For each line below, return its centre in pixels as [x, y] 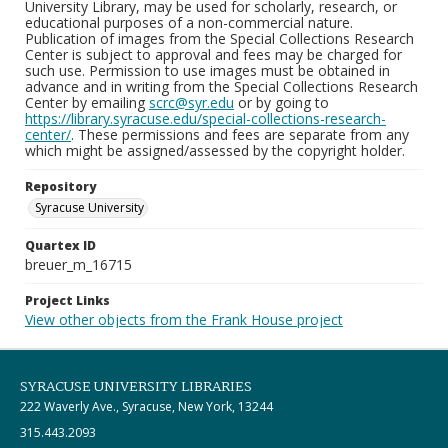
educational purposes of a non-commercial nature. [189, 22]
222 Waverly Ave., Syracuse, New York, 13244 [146, 406]
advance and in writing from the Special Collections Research [221, 86]
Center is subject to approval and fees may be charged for [213, 54]
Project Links [67, 300]
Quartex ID [60, 245]
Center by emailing [87, 102]
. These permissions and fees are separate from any [240, 134]
